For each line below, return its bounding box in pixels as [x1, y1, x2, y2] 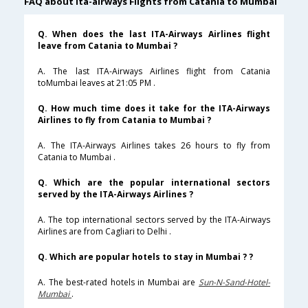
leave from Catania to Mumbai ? [38, 40, 177, 52]
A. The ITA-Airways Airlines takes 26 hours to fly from [38, 140, 270, 152]
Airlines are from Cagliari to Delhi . [38, 225, 171, 238]
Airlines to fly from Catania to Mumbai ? [38, 114, 211, 126]
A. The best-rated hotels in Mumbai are [38, 276, 199, 289]
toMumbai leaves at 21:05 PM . [38, 77, 155, 89]
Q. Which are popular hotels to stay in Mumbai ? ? [38, 251, 253, 263]
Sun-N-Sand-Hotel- [199, 276, 270, 289]
